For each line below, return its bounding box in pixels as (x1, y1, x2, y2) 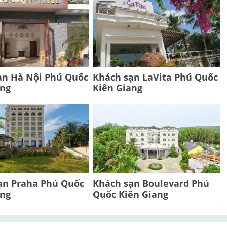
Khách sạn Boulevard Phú (92, 177, 209, 190)
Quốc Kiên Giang (92, 188, 168, 201)
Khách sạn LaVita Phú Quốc (92, 71, 218, 84)
